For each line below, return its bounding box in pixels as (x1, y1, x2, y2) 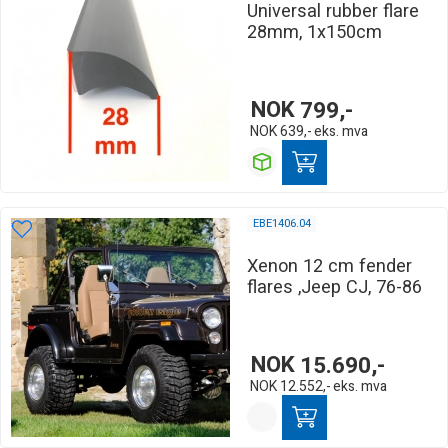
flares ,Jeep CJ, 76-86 (247, 273, 422, 301)
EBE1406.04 (252, 214, 311, 232)
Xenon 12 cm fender (247, 252, 412, 280)
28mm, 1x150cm (247, 18, 382, 46)
